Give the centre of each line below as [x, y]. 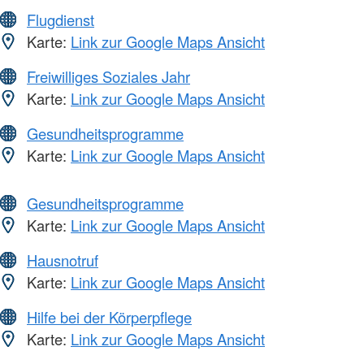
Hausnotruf [63, 260]
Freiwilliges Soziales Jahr [108, 77]
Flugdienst [61, 20]
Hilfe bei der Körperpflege [109, 317]
